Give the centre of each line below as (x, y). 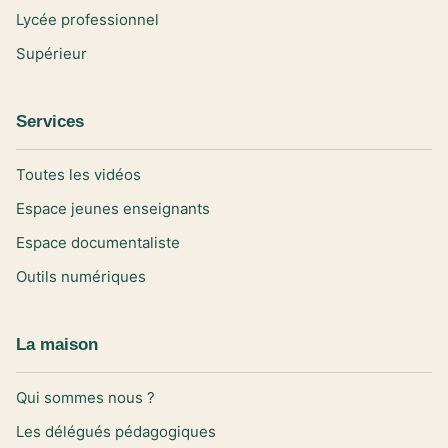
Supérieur (51, 53)
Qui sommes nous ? (85, 397)
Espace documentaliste (98, 242)
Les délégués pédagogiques (116, 431)
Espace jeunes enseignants (113, 208)
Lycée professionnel (87, 19)
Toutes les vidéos (78, 174)
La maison (57, 344)
